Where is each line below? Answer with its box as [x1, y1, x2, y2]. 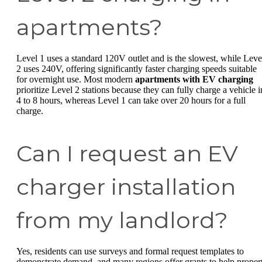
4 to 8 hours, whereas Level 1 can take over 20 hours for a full [16, 95, 246, 105]
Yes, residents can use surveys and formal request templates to [16, 246, 244, 256]
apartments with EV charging [135, 74, 253, 84]
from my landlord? [16, 206, 228, 234]
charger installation [16, 173, 236, 201]
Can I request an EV [16, 139, 238, 167]
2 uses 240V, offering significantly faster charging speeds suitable [16, 63, 257, 74]
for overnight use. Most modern [16, 74, 135, 84]
